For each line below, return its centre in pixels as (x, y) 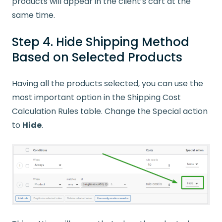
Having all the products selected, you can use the (108, 84)
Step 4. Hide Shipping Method (101, 42)
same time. (33, 15)
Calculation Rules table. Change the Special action (110, 111)
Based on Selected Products (97, 57)
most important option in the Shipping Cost (96, 98)
